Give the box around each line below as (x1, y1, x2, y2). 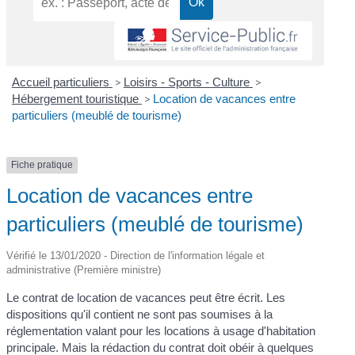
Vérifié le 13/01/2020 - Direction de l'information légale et (6, 249, 265, 261)
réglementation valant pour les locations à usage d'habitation (6, 323, 316, 338)
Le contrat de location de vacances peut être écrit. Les (6, 290, 286, 304)
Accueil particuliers (11, 75, 113, 90)
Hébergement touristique (11, 92, 142, 106)
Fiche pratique (11, 159, 74, 171)
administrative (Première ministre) (6, 263, 162, 276)
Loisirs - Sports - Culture (123, 75, 253, 90)
